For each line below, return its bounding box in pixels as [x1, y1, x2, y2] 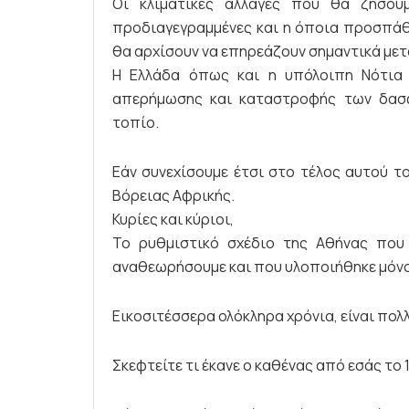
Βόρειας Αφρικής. [112, 184, 235, 205]
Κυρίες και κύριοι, [112, 208, 234, 229]
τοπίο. [112, 111, 159, 132]
